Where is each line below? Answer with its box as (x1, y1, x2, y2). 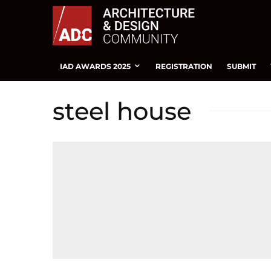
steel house (53, 96, 191, 126)
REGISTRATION (155, 61, 212, 71)
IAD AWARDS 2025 (60, 61, 131, 71)
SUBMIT (227, 61, 256, 71)
